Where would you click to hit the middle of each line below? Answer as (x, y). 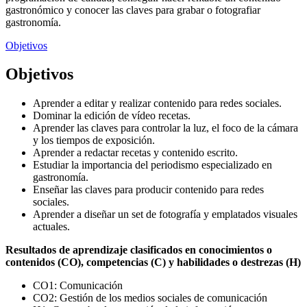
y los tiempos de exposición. (94, 140)
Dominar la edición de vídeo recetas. (112, 116)
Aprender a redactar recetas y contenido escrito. (135, 153)
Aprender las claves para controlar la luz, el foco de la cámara (165, 128)
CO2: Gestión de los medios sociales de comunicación (150, 298)
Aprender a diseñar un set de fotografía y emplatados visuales (165, 214)
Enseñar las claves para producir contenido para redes (148, 190)
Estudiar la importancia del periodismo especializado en (152, 165)
